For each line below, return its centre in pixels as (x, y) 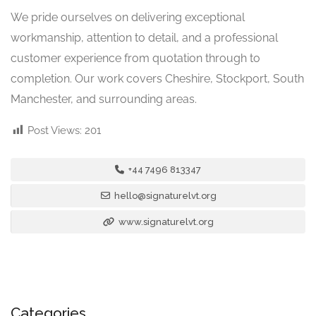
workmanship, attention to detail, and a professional (144, 38)
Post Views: (55, 131)
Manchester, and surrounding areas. (104, 99)
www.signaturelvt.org (165, 222)
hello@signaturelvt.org (165, 196)
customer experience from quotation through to (135, 59)
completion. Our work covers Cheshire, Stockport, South (157, 79)
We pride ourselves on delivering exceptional (128, 18)
